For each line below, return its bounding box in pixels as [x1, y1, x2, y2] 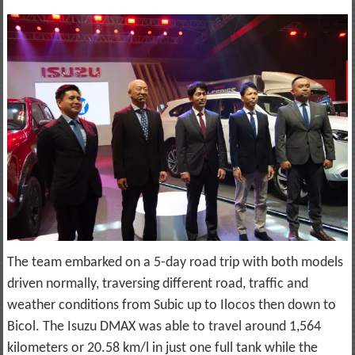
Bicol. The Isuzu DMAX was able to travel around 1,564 [6, 319, 321, 335]
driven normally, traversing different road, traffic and [6, 277, 308, 292]
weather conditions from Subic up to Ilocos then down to [6, 298, 336, 314]
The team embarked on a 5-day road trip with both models [6, 255, 343, 271]
